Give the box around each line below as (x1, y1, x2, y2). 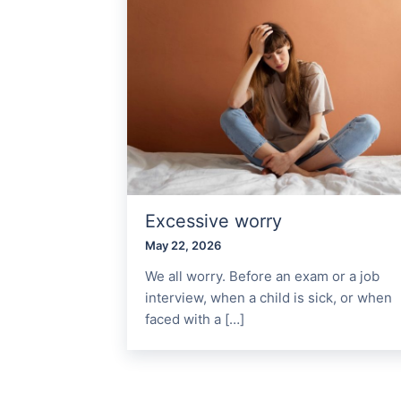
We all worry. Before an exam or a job (145, 268, 380, 286)
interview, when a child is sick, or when (145, 289, 392, 307)
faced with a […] (145, 311, 244, 328)
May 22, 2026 (145, 238, 221, 253)
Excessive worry (145, 210, 282, 233)
